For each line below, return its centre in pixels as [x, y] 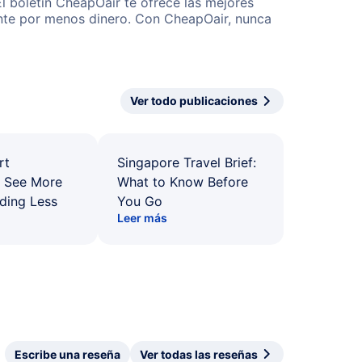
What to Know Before [183, 182]
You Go [140, 201]
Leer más [142, 218]
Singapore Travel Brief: [187, 162]
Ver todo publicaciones [194, 101]
